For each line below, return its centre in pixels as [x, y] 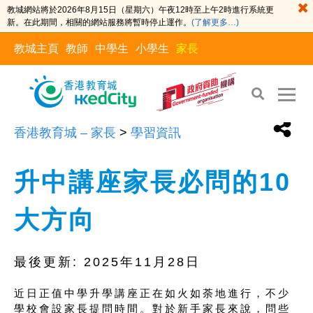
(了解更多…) [215, 22]
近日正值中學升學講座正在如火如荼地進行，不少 [152, 293]
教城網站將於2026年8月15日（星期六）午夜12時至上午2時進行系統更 [140, 10]
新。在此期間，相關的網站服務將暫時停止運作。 [99, 22]
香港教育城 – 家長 [65, 133]
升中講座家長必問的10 [153, 182]
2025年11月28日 [142, 262]
